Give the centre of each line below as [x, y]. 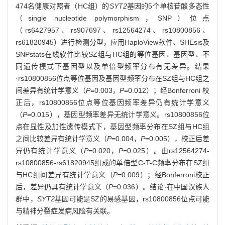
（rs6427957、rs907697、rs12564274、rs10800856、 [113, 30]
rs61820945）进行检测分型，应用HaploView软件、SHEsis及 [113, 42]
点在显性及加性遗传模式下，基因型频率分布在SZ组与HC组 [113, 126]
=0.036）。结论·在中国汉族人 [161, 187]
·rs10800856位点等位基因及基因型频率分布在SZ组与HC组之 [113, 78]
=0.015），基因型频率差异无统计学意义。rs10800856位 [119, 114]
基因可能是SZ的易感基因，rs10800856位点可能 [132, 199]
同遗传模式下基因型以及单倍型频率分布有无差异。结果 [113, 66]
